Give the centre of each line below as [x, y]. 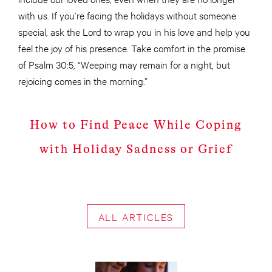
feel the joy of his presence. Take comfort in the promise [132, 48]
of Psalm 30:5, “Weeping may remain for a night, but [124, 64]
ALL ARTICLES [136, 217]
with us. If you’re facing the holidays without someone [127, 15]
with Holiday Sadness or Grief [136, 149]
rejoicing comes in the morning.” [83, 81]
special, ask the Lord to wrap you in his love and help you [134, 32]
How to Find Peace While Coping [136, 125]
